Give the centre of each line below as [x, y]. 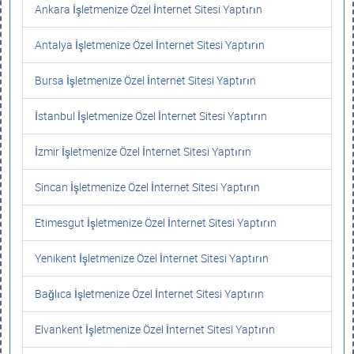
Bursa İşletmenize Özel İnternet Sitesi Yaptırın [145, 80]
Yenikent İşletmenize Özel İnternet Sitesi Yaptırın [152, 258]
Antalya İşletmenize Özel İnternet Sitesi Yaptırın [150, 45]
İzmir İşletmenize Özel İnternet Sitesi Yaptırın [143, 151]
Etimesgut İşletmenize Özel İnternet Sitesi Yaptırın [156, 222]
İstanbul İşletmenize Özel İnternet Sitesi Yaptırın [151, 116]
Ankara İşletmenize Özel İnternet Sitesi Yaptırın [149, 9]
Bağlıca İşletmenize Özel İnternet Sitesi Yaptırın [149, 294]
